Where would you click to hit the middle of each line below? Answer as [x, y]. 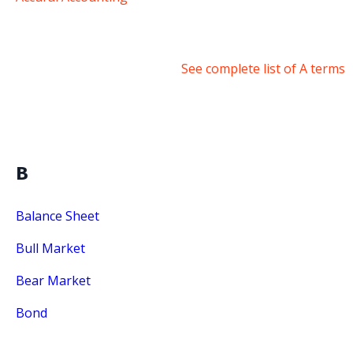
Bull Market [50, 249]
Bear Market [53, 281]
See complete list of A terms [263, 69]
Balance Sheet [58, 216]
